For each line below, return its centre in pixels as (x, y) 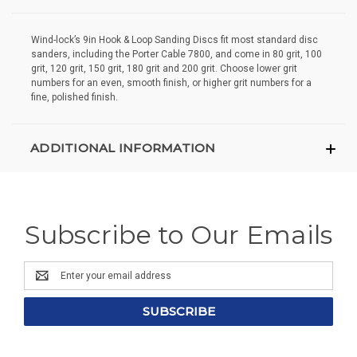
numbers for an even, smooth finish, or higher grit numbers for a (171, 83)
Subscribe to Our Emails (178, 235)
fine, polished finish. (75, 98)
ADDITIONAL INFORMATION (123, 148)
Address (43, 283)
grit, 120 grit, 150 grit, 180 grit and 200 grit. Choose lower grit (164, 69)
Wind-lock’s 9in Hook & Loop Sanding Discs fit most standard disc (175, 40)
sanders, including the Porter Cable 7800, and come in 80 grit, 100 (177, 55)
